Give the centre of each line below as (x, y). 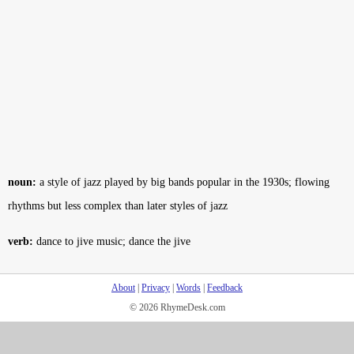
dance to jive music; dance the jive (112, 241)
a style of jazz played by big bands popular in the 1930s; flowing (183, 182)
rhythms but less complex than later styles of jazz (118, 206)
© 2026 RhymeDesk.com (177, 307)
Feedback (225, 288)
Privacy (156, 288)
